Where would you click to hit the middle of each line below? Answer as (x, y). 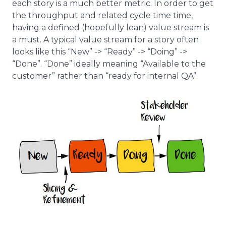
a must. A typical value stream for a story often (105, 40)
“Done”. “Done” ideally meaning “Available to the (109, 64)
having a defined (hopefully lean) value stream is (110, 27)
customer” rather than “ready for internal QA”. (105, 76)
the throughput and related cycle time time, (102, 15)
